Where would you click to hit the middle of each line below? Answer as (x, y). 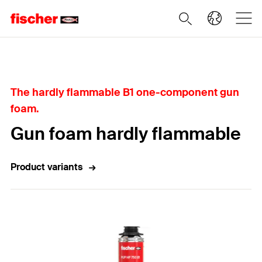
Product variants (46, 167)
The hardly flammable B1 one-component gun (125, 92)
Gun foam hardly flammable (126, 134)
